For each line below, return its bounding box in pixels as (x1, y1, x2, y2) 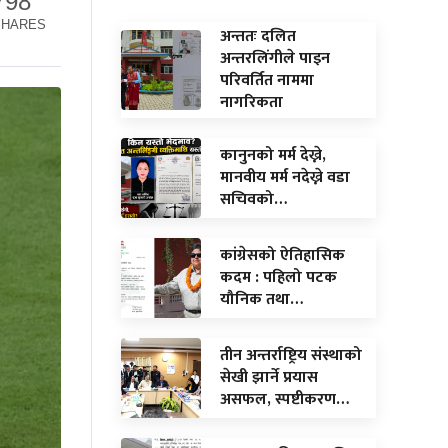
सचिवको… (220, 185, 287, 213)
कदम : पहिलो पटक (220, 263, 337, 291)
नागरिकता (220, 88, 283, 116)
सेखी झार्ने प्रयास (220, 363, 318, 391)
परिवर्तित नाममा (220, 66, 314, 94)
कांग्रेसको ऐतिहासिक (220, 241, 345, 269)
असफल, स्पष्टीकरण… (220, 385, 349, 413)
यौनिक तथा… (220, 285, 303, 313)
